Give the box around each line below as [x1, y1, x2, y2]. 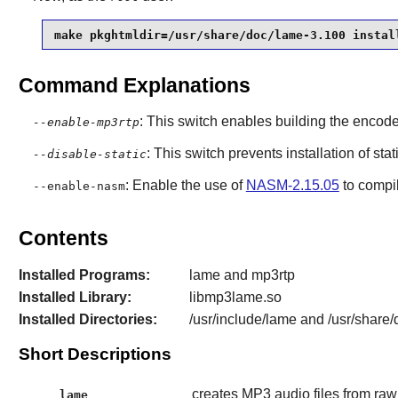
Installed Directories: [18, 312, 157, 328]
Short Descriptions [18, 344, 171, 363]
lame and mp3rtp [188, 267, 295, 283]
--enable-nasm [32, 179, 125, 194]
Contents [18, 227, 108, 251]
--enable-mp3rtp [32, 115, 139, 130]
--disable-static [32, 147, 147, 162]
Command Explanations [18, 74, 251, 98]
